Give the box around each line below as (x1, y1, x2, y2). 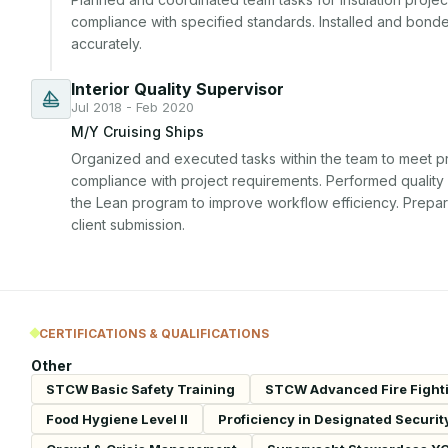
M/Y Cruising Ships (71, 123, 204, 140)
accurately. (71, 35, 142, 52)
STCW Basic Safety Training (46, 380, 235, 397)
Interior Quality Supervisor (71, 79, 284, 99)
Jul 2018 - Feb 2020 (71, 99, 194, 115)
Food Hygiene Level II (46, 410, 188, 427)
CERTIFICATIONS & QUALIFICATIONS (39, 325, 269, 341)
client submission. (71, 216, 185, 233)
